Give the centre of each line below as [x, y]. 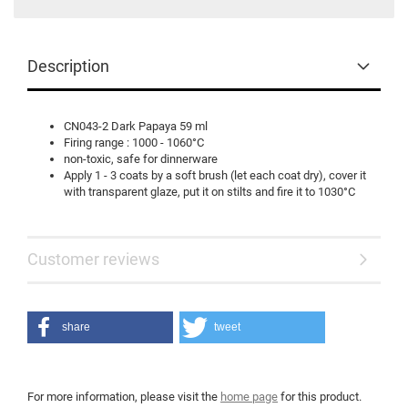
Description [68, 66]
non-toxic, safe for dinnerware [141, 159]
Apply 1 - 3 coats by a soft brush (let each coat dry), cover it [215, 175]
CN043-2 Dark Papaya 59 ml [137, 126]
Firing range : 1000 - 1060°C [134, 143]
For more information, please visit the [124, 397]
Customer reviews [93, 259]
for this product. [320, 397]
